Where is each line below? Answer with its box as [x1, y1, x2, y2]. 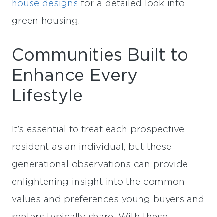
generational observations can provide [12, 159, 188, 169]
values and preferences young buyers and [12, 194, 204, 204]
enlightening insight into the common [12, 177, 185, 186]
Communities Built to [12, 47, 188, 64]
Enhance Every [12, 67, 138, 85]
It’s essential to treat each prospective [12, 124, 184, 134]
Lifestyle [12, 88, 83, 105]
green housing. [12, 16, 80, 26]
